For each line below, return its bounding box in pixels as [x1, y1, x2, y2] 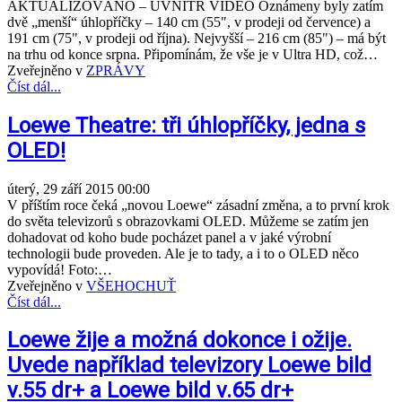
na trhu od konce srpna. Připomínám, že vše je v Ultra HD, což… [7, 46, 378, 62]
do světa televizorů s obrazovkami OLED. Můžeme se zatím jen [7, 213, 369, 229]
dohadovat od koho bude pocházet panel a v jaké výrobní [7, 229, 331, 245]
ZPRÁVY [86, 62, 145, 78]
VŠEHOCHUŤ [86, 277, 176, 293]
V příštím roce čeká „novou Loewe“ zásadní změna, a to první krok [7, 197, 389, 213]
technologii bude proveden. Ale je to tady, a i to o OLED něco [7, 245, 359, 261]
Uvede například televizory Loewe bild [7, 353, 371, 379]
